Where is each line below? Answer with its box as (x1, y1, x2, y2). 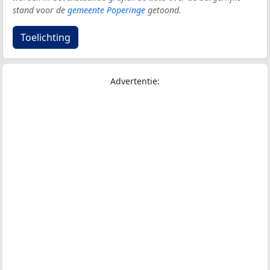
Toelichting (20, 31, 71, 45)
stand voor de (13, 4, 67, 16)
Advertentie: (110, 75, 160, 87)
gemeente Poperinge (67, 4, 145, 16)
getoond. (145, 4, 181, 16)
